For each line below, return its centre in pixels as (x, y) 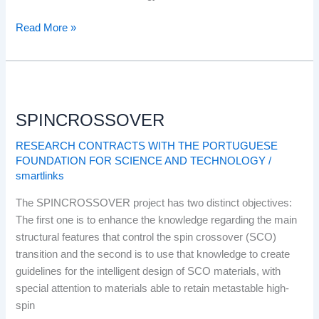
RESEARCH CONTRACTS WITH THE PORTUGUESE (147, 146)
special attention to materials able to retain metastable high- (153, 289)
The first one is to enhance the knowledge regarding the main (157, 220)
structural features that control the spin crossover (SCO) (146, 237)
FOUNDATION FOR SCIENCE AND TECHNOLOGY (141, 161)
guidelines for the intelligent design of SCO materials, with (148, 272)
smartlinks (40, 176)
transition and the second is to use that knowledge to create (153, 255)
